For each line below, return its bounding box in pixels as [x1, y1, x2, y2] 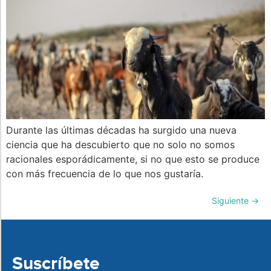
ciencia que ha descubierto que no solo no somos [6, 138, 235, 151]
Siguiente [212, 195, 251, 206]
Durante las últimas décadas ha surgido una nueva [6, 123, 237, 136]
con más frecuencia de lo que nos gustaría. [6, 167, 203, 180]
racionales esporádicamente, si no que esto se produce [6, 152, 260, 165]
